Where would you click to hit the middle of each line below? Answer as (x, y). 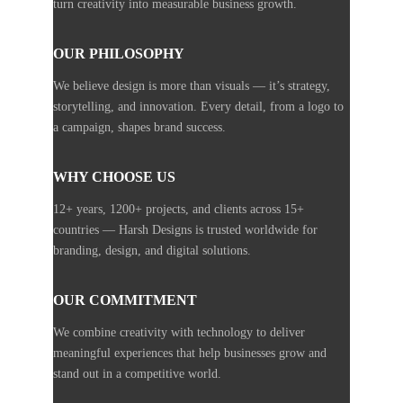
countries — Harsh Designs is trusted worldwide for (185, 230)
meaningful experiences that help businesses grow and (190, 353)
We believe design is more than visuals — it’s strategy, (192, 86)
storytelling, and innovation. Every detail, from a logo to (198, 107)
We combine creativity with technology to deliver (179, 332)
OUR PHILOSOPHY (119, 54)
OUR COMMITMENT (125, 300)
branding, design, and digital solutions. (152, 251)
